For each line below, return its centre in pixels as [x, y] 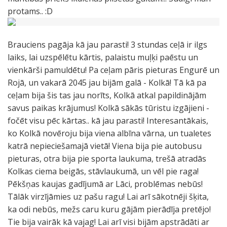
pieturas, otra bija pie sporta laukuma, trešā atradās [107, 159]
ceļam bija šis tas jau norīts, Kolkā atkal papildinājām [107, 95]
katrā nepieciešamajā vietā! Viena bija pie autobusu [105, 146]
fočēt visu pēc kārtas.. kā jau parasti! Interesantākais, [108, 121]
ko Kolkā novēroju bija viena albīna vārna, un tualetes [109, 133]
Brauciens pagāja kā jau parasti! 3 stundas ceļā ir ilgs [107, 45]
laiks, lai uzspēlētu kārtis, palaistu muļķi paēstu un [103, 57]
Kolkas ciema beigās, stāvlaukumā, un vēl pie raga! [103, 171]
